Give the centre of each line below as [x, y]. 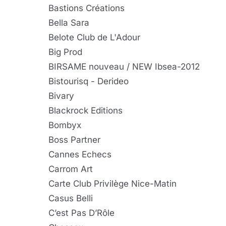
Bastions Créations [87, 8]
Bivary [61, 96]
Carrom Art [71, 169]
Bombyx [65, 125]
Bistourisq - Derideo [89, 81]
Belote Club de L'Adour [94, 37]
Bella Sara [69, 23]
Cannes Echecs [80, 154]
